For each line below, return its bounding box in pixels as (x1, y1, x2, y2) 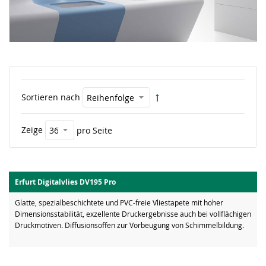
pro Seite (77, 124, 112, 136)
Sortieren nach (21, 91, 80, 103)
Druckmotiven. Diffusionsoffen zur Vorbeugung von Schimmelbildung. (15, 220, 244, 230)
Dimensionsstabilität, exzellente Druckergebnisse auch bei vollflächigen (15, 209, 251, 219)
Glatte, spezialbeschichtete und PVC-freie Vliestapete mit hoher (15, 198, 223, 208)
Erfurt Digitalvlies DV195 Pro (15, 177, 116, 188)
